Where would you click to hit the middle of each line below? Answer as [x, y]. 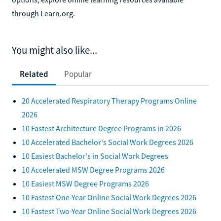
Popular [78, 74]
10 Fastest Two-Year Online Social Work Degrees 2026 [109, 211]
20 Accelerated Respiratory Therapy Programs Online [109, 100]
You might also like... [55, 50]
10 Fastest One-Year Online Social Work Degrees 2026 [109, 197]
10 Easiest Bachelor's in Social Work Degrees [95, 156]
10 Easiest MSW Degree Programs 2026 [85, 183]
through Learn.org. [43, 13]
